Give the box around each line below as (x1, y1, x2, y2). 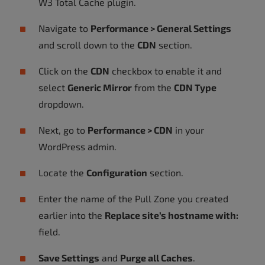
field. (38, 226, 60, 237)
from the (132, 82, 174, 93)
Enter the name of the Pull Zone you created (38, 193, 228, 204)
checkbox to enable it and (109, 65, 222, 76)
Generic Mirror (67, 82, 132, 93)
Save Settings (38, 252, 99, 263)
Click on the (38, 65, 91, 76)
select (38, 82, 67, 93)
